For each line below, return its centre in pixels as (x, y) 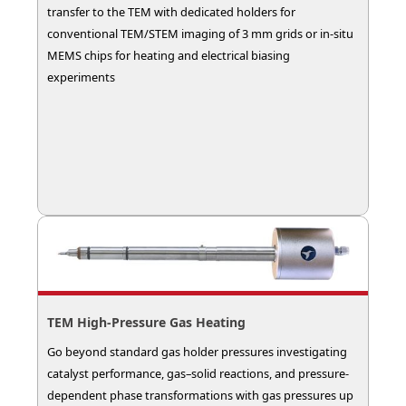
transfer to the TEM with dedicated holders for (172, 11)
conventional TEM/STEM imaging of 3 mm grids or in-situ (201, 33)
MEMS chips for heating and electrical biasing (169, 55)
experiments (82, 77)
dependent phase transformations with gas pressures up (201, 395)
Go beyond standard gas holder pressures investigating (198, 351)
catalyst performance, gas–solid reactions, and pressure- (198, 373)
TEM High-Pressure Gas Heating (147, 322)
